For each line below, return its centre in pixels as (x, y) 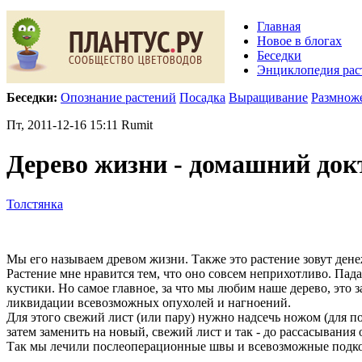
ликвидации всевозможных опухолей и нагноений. (149, 302)
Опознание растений (118, 97)
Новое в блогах (299, 41)
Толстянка (35, 204)
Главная (279, 26)
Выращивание (268, 97)
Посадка (202, 97)
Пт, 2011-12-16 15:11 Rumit (80, 125)
